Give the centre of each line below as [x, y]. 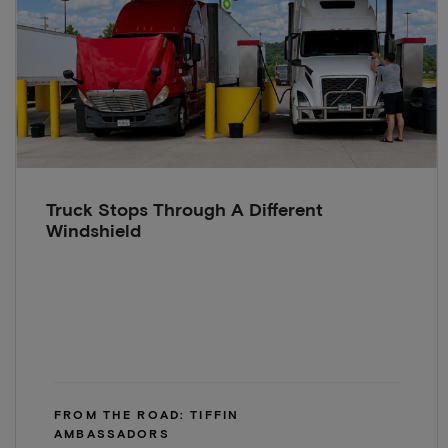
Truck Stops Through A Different [184, 211]
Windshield [93, 232]
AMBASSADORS [112, 435]
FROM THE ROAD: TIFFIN [147, 416]
